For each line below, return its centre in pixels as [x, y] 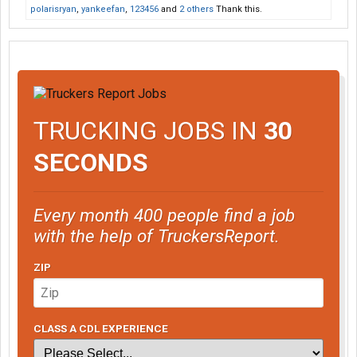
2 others [196, 9]
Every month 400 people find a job [164, 215]
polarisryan [53, 9]
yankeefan [103, 9]
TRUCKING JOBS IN [149, 130]
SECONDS [91, 162]
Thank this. [238, 9]
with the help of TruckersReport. [157, 235]
